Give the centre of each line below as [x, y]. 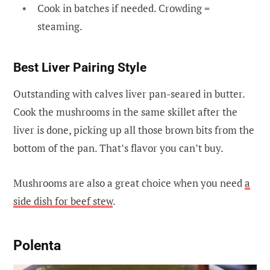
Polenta [37, 246]
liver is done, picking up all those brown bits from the [134, 130]
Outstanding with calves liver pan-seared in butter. [129, 94]
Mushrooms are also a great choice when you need [129, 183]
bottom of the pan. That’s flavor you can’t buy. [118, 148]
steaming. [60, 27]
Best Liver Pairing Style [80, 68]
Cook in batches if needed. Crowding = [124, 8]
